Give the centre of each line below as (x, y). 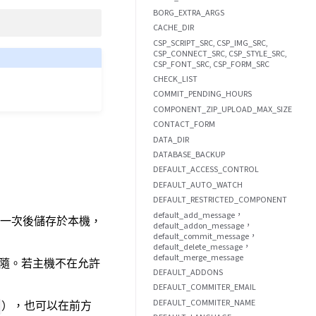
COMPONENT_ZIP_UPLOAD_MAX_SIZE (223, 109)
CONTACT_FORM (184, 124)
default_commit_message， (205, 236)
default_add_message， (198, 215)
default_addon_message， (203, 225)
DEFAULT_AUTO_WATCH (198, 184)
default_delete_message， (202, 247)
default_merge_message (198, 257)
